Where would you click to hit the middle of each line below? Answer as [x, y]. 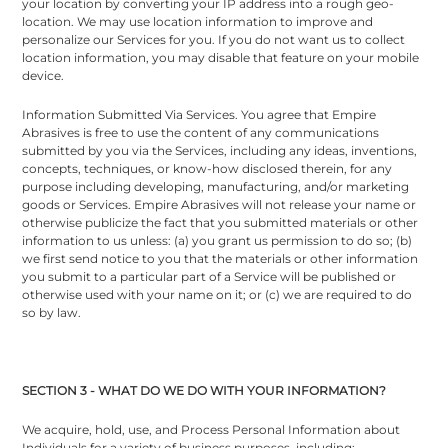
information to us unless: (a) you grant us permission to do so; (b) [217, 240]
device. [43, 75]
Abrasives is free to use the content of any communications [201, 132]
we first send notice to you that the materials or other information [220, 258]
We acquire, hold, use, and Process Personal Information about [211, 429]
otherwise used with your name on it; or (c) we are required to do [217, 294]
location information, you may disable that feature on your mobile [221, 57]
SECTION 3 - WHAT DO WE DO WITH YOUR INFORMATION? [204, 390]
